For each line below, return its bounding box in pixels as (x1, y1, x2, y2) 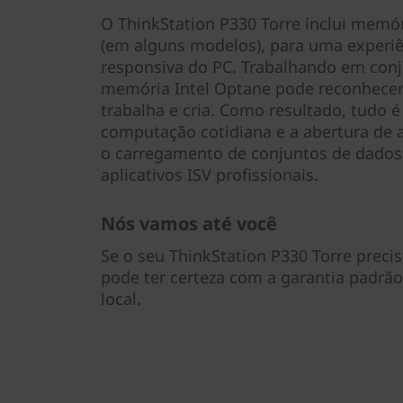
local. (101, 288, 141, 309)
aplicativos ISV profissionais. (101, 164, 318, 185)
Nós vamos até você (101, 211, 277, 236)
